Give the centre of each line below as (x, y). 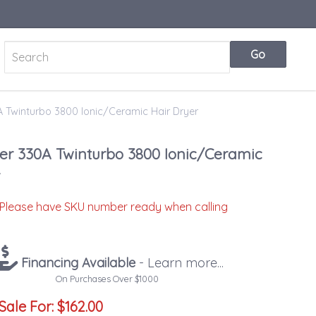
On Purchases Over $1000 (108, 278)
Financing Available (77, 262)
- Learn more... (180, 262)
